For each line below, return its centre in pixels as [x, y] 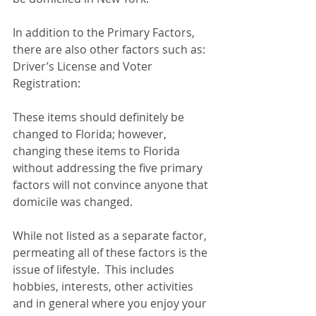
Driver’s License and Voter [84, 66]
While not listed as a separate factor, [111, 236]
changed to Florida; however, [91, 134]
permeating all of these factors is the [111, 253]
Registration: [47, 83]
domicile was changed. [75, 202]
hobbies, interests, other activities [104, 286]
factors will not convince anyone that [112, 185]
